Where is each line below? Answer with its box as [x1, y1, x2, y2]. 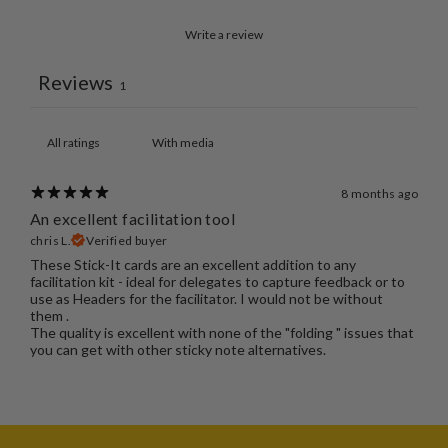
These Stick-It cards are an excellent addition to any [30, 255, 356, 273]
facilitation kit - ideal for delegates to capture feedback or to [30, 272, 405, 290]
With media [152, 134, 214, 150]
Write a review [185, 26, 263, 42]
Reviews [38, 69, 113, 94]
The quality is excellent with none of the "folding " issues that [30, 323, 414, 341]
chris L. [30, 232, 72, 248]
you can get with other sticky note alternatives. [30, 340, 326, 358]
